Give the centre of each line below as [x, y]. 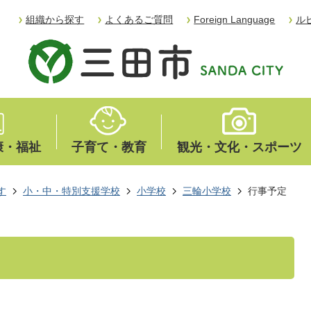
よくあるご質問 [139, 19]
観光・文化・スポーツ [239, 147]
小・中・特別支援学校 [72, 191]
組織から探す [55, 19]
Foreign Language [235, 19]
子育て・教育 [109, 147]
